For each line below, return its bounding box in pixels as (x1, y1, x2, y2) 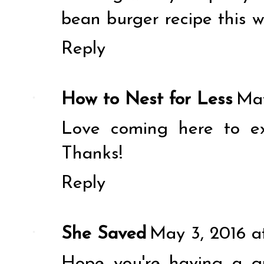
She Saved (61, 225, 146, 243)
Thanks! (61, 144, 123, 163)
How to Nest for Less (61, 90, 233, 109)
